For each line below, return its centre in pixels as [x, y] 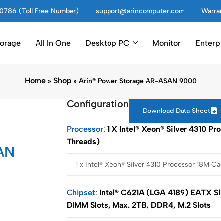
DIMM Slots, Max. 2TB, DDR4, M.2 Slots [139, 205]
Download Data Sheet [176, 110]
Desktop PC [107, 43]
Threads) [83, 141]
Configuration [98, 104]
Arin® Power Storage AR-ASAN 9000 [138, 81]
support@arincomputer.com [140, 11]
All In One [53, 43]
